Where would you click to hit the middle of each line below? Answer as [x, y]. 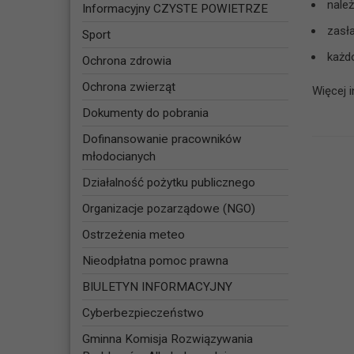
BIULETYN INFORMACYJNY [157, 287]
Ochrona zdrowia [126, 61]
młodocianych [119, 157]
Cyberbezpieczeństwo [143, 313]
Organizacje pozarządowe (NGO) [168, 209]
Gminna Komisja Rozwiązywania [167, 339]
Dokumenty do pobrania [145, 113]
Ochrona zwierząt [128, 87]
